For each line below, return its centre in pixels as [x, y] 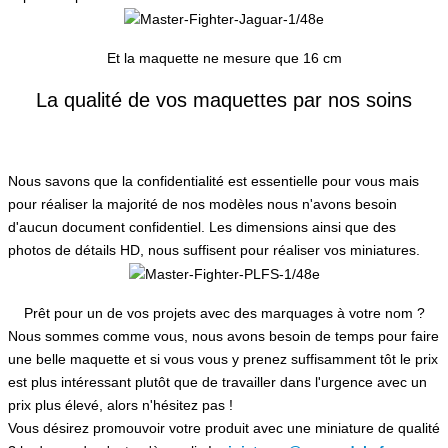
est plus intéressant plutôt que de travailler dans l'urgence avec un [217, 381]
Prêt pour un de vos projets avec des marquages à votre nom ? [224, 312]
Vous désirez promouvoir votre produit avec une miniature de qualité [224, 427]
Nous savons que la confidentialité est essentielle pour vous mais [213, 180]
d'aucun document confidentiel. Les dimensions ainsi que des [202, 226]
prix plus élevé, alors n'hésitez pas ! [120, 404]
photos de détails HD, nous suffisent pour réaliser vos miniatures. [214, 249]
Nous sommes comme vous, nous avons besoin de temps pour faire [223, 335]
